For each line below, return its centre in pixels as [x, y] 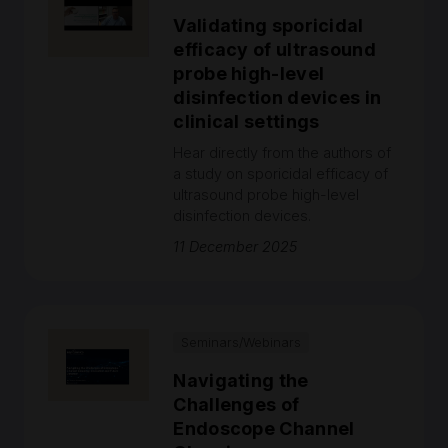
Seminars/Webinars [241, 342]
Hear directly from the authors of [282, 152]
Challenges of [236, 404]
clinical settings [246, 121]
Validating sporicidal [268, 25]
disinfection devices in [277, 97]
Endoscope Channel [264, 428]
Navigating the [241, 380]
